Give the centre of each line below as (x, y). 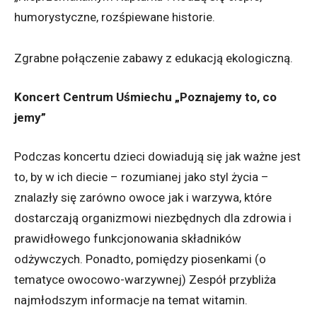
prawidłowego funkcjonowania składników (128, 238)
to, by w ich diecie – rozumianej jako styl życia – (142, 177)
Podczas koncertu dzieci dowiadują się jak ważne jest (157, 156)
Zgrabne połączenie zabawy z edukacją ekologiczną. (154, 58)
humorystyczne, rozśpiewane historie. (115, 17)
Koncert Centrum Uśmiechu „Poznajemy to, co (145, 97)
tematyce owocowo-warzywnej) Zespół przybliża (145, 279)
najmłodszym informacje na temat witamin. (131, 300)
